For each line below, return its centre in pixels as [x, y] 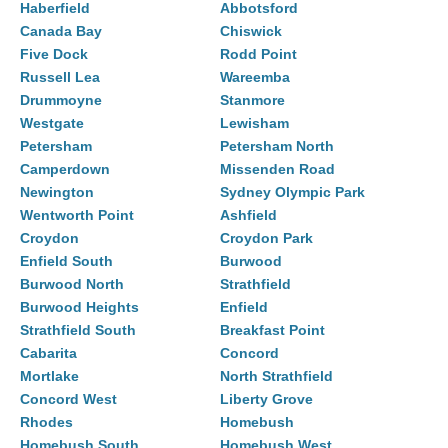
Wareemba [255, 77]
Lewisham [254, 123]
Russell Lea [60, 77]
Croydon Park [266, 238]
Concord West [68, 399]
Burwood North [72, 284]
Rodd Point [258, 54]
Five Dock [54, 54]
